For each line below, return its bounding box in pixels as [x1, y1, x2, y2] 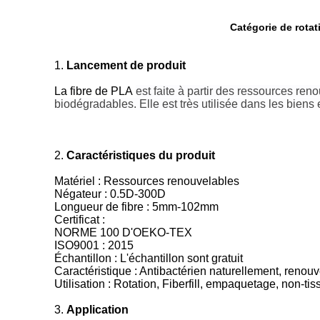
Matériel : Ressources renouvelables [54, 175, 239, 187]
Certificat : [54, 214, 105, 226]
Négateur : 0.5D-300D [54, 188, 166, 200]
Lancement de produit [66, 59, 186, 71]
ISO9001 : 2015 [54, 239, 134, 251]
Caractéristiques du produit [66, 149, 215, 161]
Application [66, 304, 129, 316]
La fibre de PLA [54, 85, 133, 97]
